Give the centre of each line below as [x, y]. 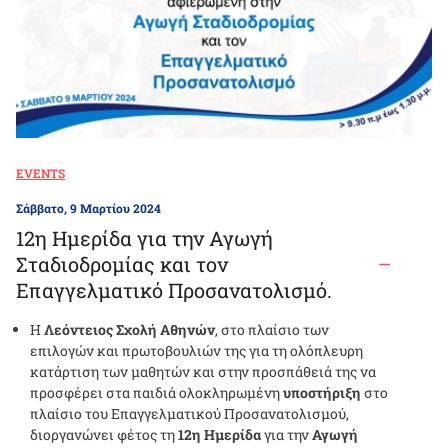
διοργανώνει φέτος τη [104, 435]
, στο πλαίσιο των [272, 330]
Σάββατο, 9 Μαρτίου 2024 [88, 208]
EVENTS [40, 173]
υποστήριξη [322, 393]
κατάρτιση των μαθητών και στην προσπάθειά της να [203, 372]
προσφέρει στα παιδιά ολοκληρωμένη [156, 393]
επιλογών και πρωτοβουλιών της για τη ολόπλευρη [196, 351]
